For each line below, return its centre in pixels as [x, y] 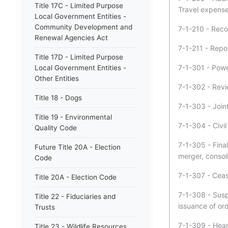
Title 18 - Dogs [58, 98]
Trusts [45, 207]
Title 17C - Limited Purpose [79, 6]
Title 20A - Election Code [76, 177]
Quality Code [56, 128]
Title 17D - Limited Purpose [79, 57]
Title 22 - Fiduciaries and [75, 196]
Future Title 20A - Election [78, 147]
